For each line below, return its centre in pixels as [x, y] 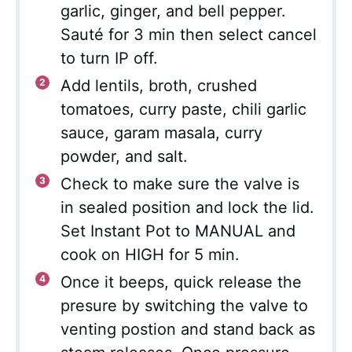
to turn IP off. [109, 59]
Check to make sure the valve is [180, 184]
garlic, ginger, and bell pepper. [173, 11]
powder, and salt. [124, 157]
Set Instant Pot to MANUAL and [178, 231]
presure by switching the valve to [184, 306]
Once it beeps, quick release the [181, 282]
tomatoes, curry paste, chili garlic [183, 110]
